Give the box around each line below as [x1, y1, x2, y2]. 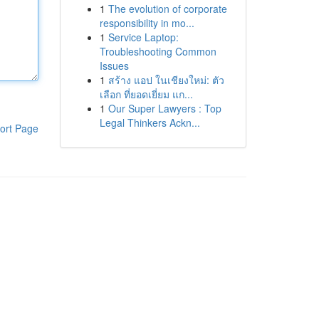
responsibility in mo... [99, 16, 194, 30]
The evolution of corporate [108, 1, 227, 16]
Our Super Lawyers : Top [108, 101, 221, 115]
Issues [99, 58, 129, 73]
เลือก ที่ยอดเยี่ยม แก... [99, 87, 193, 101]
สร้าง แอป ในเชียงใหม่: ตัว [108, 73, 224, 87]
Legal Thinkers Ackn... [99, 115, 200, 130]
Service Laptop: [108, 30, 179, 44]
